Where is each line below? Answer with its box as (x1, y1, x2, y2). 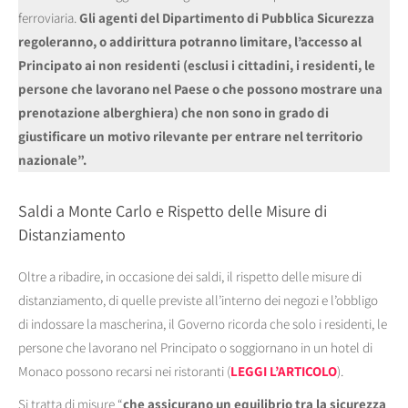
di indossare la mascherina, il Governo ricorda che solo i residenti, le (18, 315, 387, 333)
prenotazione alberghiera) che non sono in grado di (18, 104, 329, 122)
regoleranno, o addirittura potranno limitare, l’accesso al (18, 33, 362, 51)
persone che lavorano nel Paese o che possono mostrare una (18, 80, 382, 98)
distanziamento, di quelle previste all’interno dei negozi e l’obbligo (18, 291, 378, 310)
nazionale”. (18, 151, 87, 169)
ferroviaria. (18, 9, 79, 27)
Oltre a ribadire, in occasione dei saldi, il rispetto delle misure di (18, 268, 362, 286)
